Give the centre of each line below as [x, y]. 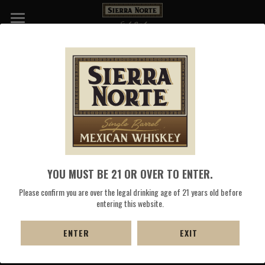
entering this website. [130, 203]
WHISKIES [48, 40]
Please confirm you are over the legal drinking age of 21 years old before [130, 192]
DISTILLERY [51, 67]
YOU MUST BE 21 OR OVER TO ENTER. [130, 174]
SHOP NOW [50, 151]
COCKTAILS [51, 95]
